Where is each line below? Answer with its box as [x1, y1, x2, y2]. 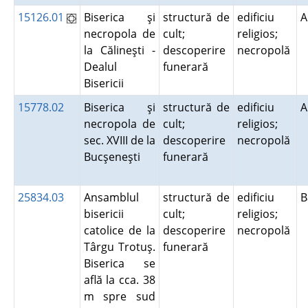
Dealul [83, 59, 117, 74]
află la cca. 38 [83, 272, 155, 287]
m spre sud [83, 289, 155, 304]
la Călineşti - [83, 43, 155, 58]
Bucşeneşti [83, 149, 146, 164]
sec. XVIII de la [83, 133, 155, 148]
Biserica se [83, 256, 155, 271]
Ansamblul [83, 190, 139, 205]
